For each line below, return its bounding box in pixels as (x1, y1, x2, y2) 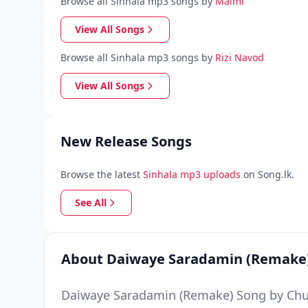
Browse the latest (60, 168, 140, 181)
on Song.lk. (243, 168, 294, 181)
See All (75, 196, 107, 209)
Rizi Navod (215, 51, 264, 64)
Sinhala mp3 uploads (143, 168, 241, 181)
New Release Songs (60, 132, 192, 151)
